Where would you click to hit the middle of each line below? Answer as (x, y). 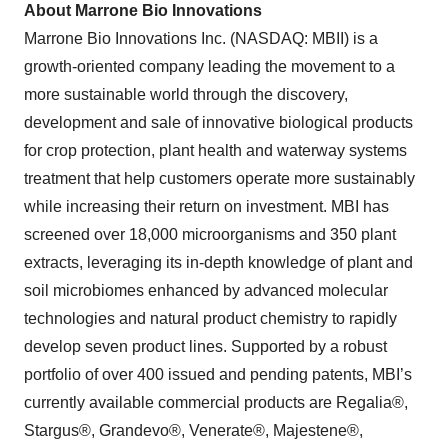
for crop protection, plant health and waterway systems (215, 151)
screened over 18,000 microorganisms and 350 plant (210, 235)
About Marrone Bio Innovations (143, 11)
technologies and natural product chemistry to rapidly (210, 319)
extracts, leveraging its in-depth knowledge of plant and (218, 263)
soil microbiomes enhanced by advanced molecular (206, 291)
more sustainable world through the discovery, (186, 95)
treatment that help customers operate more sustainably (219, 179)
